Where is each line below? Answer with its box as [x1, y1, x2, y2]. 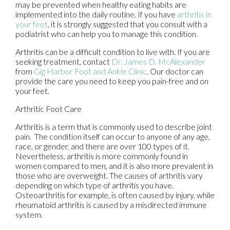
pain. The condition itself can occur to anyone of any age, [15, 131, 210, 142]
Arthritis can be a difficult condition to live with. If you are [15, 47, 210, 57]
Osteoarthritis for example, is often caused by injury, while [15, 190, 215, 200]
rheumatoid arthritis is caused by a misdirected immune [15, 200, 207, 210]
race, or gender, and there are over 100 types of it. [15, 141, 191, 151]
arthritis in [177, 9, 212, 20]
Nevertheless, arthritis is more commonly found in [15, 151, 188, 161]
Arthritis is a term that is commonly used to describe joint [15, 122, 212, 132]
